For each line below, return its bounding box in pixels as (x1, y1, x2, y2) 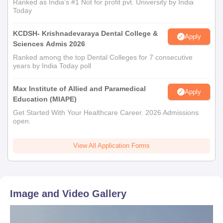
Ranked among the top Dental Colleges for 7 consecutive (13, 53, 193, 61)
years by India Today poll (13, 62, 91, 70)
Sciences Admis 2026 (13, 40, 85, 48)
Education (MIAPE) (13, 95, 77, 103)
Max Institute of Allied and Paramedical (13, 85, 146, 93)
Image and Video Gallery (10, 188, 126, 199)
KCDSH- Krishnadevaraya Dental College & (13, 29, 158, 37)
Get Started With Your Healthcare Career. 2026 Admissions (13, 109, 199, 116)
